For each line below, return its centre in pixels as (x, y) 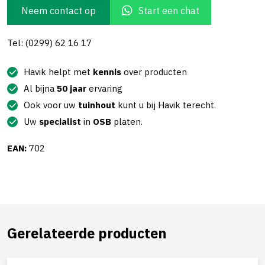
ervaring (104, 89)
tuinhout (97, 105)
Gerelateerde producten (87, 233)
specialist (60, 122)
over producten (154, 72)
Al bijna (40, 89)
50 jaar (72, 89)
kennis (107, 72)
